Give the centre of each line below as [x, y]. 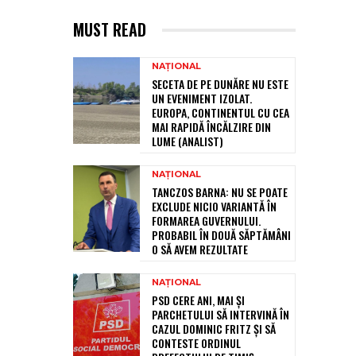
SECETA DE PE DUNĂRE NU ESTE [220, 84]
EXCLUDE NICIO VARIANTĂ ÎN [214, 207]
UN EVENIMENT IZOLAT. [202, 99]
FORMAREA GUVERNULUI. [206, 221]
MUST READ [110, 30]
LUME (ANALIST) [188, 141]
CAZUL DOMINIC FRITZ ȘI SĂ [214, 329]
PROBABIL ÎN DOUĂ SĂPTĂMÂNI [221, 235]
